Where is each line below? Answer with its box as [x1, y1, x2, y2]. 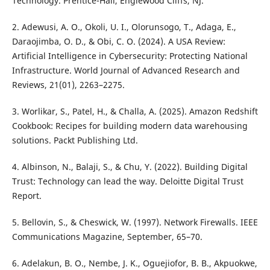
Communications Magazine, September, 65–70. [11, 231, 202, 243]
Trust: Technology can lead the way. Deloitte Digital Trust [11, 175, 243, 187]
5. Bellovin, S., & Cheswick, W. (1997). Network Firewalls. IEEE [11, 216, 258, 228]
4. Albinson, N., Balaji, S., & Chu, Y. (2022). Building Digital [11, 161, 248, 173]
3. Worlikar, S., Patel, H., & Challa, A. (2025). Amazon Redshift [11, 105, 258, 118]
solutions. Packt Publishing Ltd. [11, 134, 138, 146]
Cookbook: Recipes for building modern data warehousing [11, 120, 248, 132]
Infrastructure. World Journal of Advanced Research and [11, 64, 240, 77]
